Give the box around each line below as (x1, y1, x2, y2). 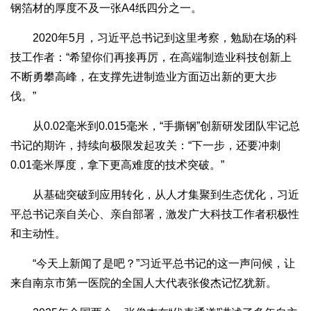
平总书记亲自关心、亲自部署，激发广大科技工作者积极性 (10, 208, 299, 221)
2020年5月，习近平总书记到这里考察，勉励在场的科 (10, 32, 297, 44)
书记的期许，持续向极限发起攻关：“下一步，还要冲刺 (10, 140, 280, 152)
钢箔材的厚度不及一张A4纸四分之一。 (10, 2, 202, 15)
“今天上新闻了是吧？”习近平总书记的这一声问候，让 (10, 258, 295, 270)
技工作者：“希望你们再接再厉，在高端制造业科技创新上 (10, 51, 292, 64)
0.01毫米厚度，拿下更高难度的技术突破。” (10, 159, 224, 171)
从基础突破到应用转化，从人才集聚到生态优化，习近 (10, 189, 299, 201)
